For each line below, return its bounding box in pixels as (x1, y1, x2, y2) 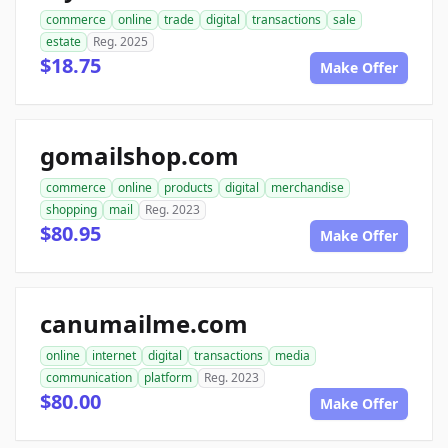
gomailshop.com (40, 139, 239, 173)
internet (92, 347, 136, 365)
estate (46, 33, 81, 51)
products (164, 179, 213, 197)
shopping (46, 201, 97, 219)
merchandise (271, 179, 344, 197)
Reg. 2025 (93, 33, 148, 51)
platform (144, 369, 192, 387)
